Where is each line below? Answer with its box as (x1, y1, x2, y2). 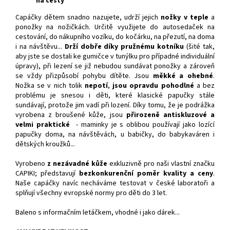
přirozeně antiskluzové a (126, 109, 215, 120)
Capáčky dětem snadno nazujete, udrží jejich (15, 12, 161, 23)
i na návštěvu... (15, 41, 65, 52)
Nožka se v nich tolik (15, 80, 85, 91)
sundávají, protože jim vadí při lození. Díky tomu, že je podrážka (15, 100, 215, 110)
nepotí (85, 80, 108, 91)
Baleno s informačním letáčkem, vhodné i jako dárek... (15, 207, 180, 218)
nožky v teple (161, 12, 208, 23)
